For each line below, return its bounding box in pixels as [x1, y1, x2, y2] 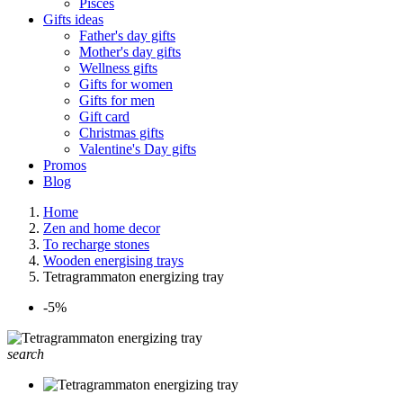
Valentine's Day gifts [79, 141, 196, 157]
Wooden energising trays [43, 253, 184, 268]
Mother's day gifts [79, 44, 181, 59]
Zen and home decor [43, 220, 160, 236]
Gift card [79, 109, 130, 124]
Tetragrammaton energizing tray [43, 269, 224, 284]
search [7, 346, 44, 362]
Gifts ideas [43, 12, 103, 27]
